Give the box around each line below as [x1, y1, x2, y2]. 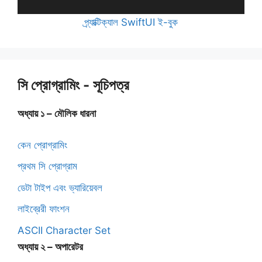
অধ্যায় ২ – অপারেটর [18, 240, 83, 253]
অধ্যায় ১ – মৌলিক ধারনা [18, 108, 96, 120]
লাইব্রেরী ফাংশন [18, 203, 70, 215]
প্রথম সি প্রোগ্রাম [18, 160, 77, 173]
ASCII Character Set [18, 224, 111, 236]
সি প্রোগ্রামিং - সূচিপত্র [18, 77, 129, 94]
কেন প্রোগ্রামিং [18, 139, 67, 151]
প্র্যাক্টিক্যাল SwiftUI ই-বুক [84, 16, 178, 29]
